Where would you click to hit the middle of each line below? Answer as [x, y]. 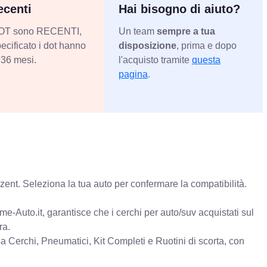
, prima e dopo [206, 45]
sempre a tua [186, 31]
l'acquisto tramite [155, 60]
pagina [133, 74]
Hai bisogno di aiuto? [179, 9]
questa [206, 60]
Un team [137, 31]
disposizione [147, 45]
